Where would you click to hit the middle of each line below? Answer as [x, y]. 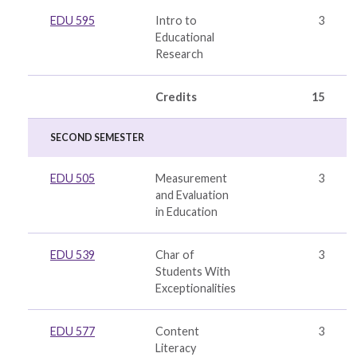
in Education [186, 212]
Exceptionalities [196, 288]
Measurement [191, 178]
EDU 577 [73, 331]
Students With [193, 271]
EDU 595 [73, 20]
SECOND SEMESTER [97, 137]
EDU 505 [73, 178]
